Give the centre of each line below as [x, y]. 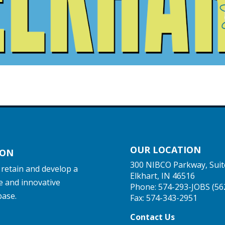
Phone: [144, 187]
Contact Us [153, 217]
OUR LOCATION [166, 149]
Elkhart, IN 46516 [163, 176]
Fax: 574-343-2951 [164, 198]
